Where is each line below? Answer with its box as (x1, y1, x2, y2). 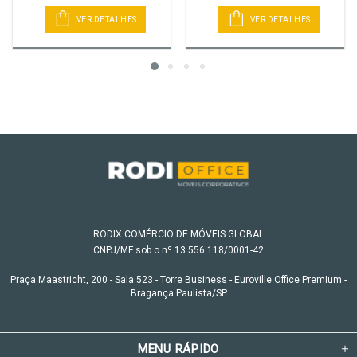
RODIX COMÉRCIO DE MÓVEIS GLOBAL (93, 229, 264, 241)
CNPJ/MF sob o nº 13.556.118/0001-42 (93, 245, 264, 257)
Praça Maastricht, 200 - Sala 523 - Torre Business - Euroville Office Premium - (10, 274, 347, 286)
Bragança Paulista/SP (130, 288, 227, 300)
